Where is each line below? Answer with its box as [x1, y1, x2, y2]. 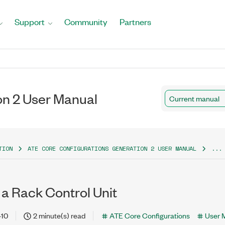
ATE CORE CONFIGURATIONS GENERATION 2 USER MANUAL [28, 144, 196, 153]
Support [15, 16, 45, 27]
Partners [120, 16, 151, 27]
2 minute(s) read [33, 210, 85, 220]
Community [64, 16, 107, 27]
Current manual [169, 92, 219, 103]
